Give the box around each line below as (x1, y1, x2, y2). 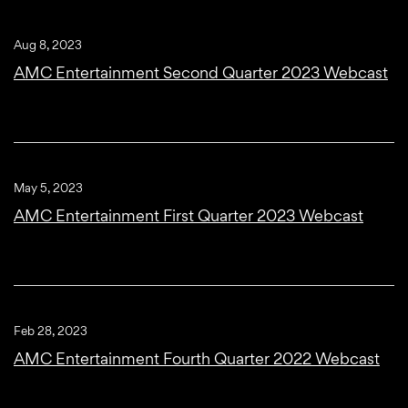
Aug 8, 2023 (14, 37, 82, 53)
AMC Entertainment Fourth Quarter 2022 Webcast (14, 349, 380, 369)
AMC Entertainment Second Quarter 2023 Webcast (14, 63, 388, 83)
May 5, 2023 (14, 180, 83, 196)
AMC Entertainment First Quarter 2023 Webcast (14, 206, 363, 226)
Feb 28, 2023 (14, 323, 87, 339)
